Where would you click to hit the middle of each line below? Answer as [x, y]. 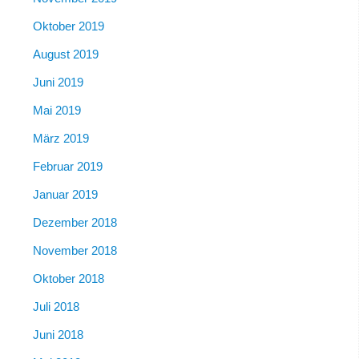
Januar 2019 [65, 194]
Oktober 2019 [68, 26]
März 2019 [61, 138]
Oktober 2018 [68, 278]
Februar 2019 [67, 166]
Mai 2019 [56, 110]
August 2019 [65, 54]
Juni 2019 [58, 82]
